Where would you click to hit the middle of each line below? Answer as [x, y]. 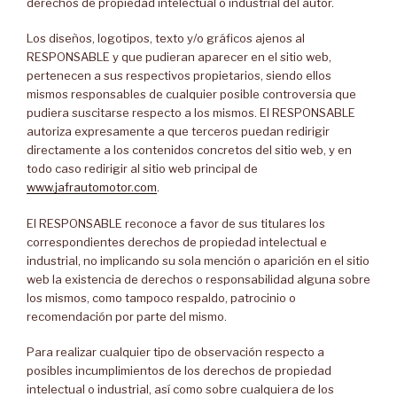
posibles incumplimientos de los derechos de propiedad [179, 370]
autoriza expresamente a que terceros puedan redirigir [178, 131]
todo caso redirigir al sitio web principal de [142, 168]
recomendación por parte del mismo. [127, 316]
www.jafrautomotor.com [92, 187]
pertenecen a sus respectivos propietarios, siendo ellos [179, 75]
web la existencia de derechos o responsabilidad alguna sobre [198, 279]
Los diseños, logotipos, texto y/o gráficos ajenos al [166, 38]
